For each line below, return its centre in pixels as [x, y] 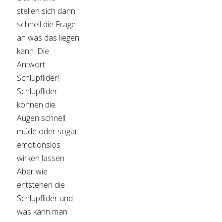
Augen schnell [41, 118]
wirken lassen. [42, 158]
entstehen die [41, 185]
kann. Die [33, 51]
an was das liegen [48, 38]
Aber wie [32, 172]
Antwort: [32, 65]
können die [36, 105]
